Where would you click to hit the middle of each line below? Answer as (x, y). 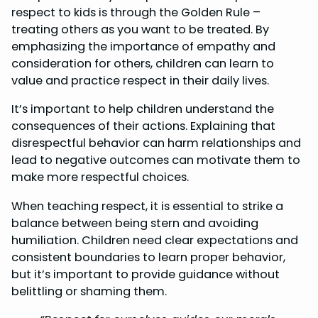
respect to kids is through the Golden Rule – (136, 13)
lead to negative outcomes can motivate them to (156, 160)
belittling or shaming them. (89, 291)
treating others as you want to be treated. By (140, 30)
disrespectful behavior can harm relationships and (156, 143)
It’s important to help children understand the (143, 109)
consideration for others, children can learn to (143, 64)
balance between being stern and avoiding (135, 223)
